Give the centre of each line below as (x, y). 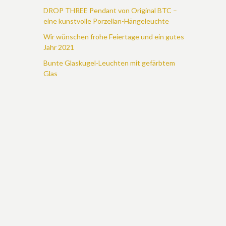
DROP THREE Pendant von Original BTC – (110, 10)
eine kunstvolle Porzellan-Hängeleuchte (106, 21)
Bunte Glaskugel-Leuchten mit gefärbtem (109, 63)
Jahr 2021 (59, 47)
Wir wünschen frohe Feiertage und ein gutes (114, 37)
